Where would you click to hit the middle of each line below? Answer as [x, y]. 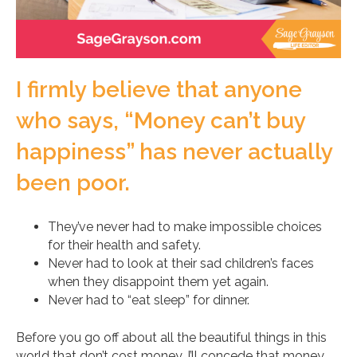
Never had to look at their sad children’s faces [181, 263]
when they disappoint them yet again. [158, 281]
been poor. [73, 182]
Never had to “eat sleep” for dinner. [149, 300]
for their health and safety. [124, 245]
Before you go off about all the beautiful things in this [171, 337]
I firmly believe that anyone [159, 89]
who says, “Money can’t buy [161, 120]
